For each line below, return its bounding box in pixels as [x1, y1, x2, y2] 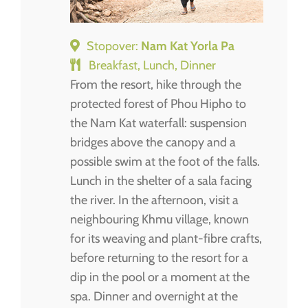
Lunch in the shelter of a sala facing [70, 173, 252, 188]
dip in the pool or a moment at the [70, 269, 250, 285]
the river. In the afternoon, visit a [70, 192, 239, 208]
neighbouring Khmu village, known [70, 211, 249, 227]
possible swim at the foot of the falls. [70, 153, 260, 169]
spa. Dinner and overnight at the [70, 288, 238, 304]
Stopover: [87, 38, 141, 54]
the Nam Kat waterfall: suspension [70, 115, 247, 131]
